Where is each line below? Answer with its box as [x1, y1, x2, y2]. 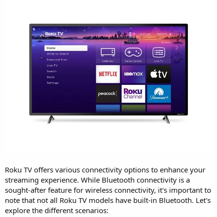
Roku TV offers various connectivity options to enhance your [5, 164, 205, 174]
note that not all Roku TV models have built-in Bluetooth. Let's [5, 195, 211, 205]
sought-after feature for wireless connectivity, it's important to [5, 185, 211, 195]
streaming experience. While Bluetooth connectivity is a [5, 174, 190, 185]
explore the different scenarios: [5, 205, 108, 215]
